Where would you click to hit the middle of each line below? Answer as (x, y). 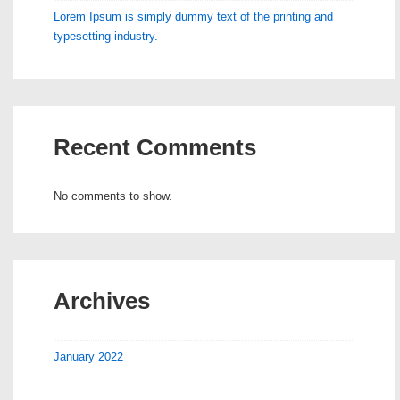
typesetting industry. (106, 36)
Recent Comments (155, 147)
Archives (102, 301)
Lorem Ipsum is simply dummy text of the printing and (193, 17)
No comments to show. (113, 196)
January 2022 (88, 357)
